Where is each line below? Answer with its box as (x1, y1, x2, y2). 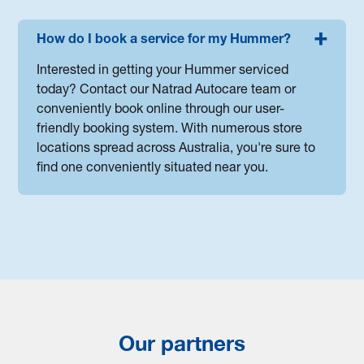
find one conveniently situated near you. (37, 162, 269, 175)
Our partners (119, 330, 245, 356)
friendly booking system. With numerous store (37, 123, 303, 136)
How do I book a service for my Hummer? (37, 33, 292, 47)
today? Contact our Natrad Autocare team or (37, 84, 297, 97)
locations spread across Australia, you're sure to (37, 142, 316, 156)
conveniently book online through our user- (37, 103, 285, 117)
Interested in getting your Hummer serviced (37, 64, 289, 78)
